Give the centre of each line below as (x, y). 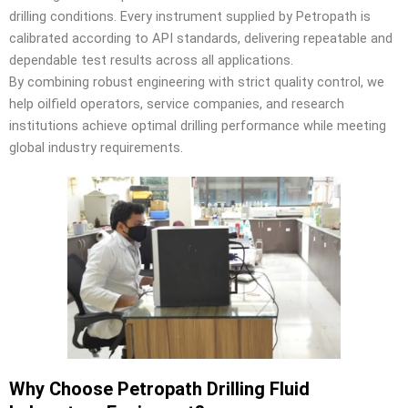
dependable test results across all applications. (151, 60)
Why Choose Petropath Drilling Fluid (159, 388)
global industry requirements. (96, 147)
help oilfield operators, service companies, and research (177, 103)
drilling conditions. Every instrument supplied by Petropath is (190, 16)
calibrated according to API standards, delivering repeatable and (201, 38)
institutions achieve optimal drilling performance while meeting (198, 125)
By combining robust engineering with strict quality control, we (197, 82)
